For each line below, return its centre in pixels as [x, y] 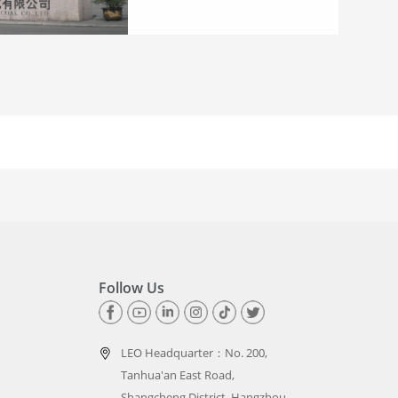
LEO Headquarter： [172, 353]
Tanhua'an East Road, [177, 375]
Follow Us [131, 288]
